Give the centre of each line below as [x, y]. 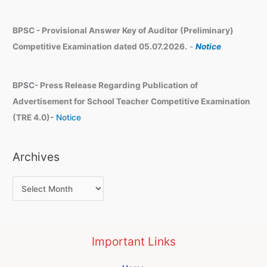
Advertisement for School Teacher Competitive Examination [132, 101]
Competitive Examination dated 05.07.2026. [100, 46]
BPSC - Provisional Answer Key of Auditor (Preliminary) [123, 30]
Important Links [133, 242]
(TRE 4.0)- [33, 117]
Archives [36, 157]
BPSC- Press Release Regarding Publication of [105, 85]
